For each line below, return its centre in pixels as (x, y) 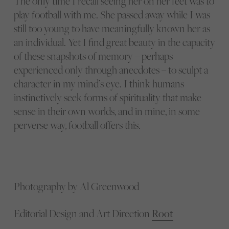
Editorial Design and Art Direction (83, 214)
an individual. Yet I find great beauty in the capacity (114, 42)
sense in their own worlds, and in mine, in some (107, 111)
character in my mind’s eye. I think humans (99, 83)
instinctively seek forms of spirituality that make (107, 97)
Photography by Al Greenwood (76, 186)
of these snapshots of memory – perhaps (93, 56)
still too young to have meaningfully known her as (112, 28)
